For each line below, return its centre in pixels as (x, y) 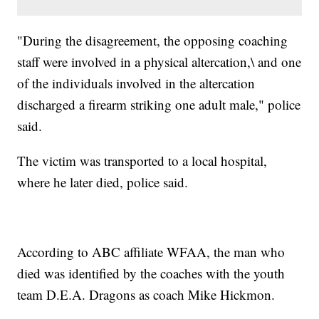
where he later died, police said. (103, 182)
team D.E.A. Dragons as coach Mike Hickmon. (146, 295)
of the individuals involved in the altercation (136, 83)
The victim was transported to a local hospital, (142, 161)
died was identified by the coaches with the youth (151, 273)
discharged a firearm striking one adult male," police (159, 105)
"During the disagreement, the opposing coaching (153, 41)
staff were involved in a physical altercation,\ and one (159, 62)
